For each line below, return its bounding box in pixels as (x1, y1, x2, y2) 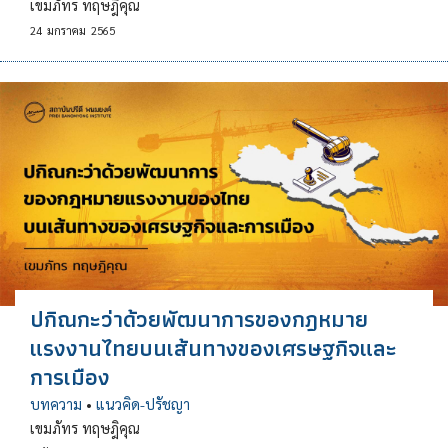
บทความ (30, 395, 82, 414)
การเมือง (30, 359, 110, 396)
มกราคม (47, 23, 86, 39)
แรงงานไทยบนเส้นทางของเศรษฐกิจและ (30, 330, 397, 367)
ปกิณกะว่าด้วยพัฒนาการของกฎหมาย (30, 301, 368, 338)
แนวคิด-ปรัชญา (96, 395, 190, 414)
